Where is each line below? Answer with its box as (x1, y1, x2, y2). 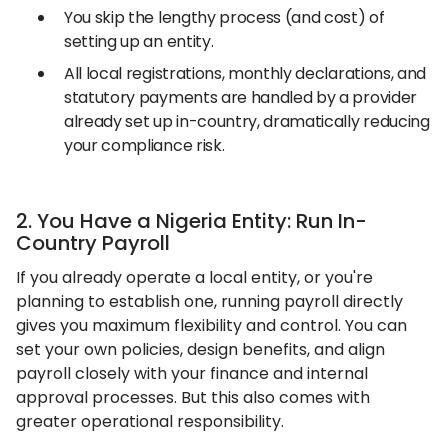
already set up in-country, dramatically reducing (64, 110, 430, 133)
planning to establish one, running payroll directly (16, 290, 403, 313)
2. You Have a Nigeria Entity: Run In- (16, 207, 367, 235)
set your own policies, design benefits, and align (16, 338, 385, 361)
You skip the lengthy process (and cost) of (64, 6, 385, 29)
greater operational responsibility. (16, 410, 284, 433)
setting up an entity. (64, 30, 214, 53)
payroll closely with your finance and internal (16, 362, 368, 385)
